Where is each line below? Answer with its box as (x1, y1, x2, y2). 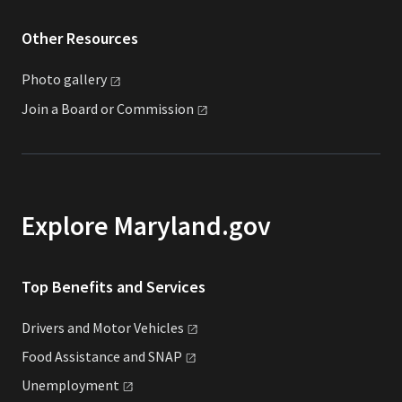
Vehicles (134, 318, 184, 336)
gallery (64, 70, 107, 89)
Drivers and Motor (22, 318, 134, 336)
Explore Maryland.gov (22, 208, 271, 242)
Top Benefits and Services (22, 275, 205, 297)
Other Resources (22, 28, 138, 49)
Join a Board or (22, 99, 117, 118)
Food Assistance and (22, 346, 148, 365)
